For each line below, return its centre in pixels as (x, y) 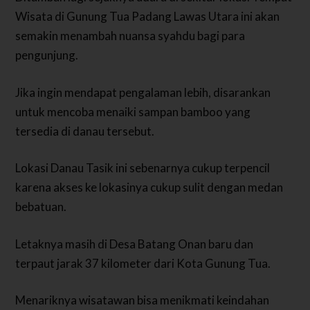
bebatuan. (41, 207)
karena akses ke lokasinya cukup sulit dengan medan (149, 188)
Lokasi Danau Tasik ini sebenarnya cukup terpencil (143, 168)
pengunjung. (47, 55)
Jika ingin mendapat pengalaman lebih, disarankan (143, 92)
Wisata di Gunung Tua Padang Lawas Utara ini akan (148, 17)
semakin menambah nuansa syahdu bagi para (130, 36)
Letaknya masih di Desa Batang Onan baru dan (135, 244)
